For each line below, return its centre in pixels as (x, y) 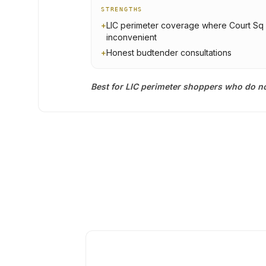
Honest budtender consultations (169, 53)
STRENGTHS (122, 9)
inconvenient (132, 37)
